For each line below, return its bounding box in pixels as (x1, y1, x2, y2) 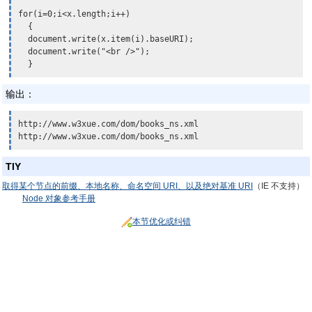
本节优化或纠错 (132, 217, 191, 226)
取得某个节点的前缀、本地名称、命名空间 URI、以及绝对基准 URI (2, 181, 253, 191)
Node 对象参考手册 (22, 194, 95, 203)
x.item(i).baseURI (101, 34, 184, 44)
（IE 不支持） (253, 181, 304, 191)
